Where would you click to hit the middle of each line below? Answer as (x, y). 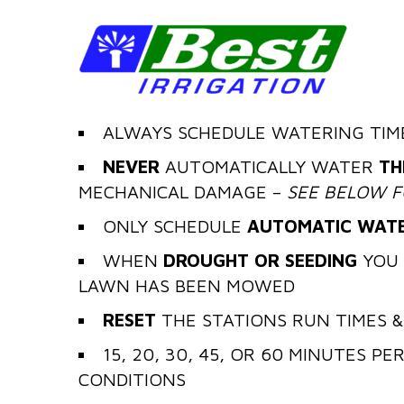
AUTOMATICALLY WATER (269, 166)
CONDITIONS (132, 379)
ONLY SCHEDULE (175, 226)
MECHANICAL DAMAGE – (183, 192)
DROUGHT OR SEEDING (260, 260)
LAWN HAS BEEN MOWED (187, 285)
